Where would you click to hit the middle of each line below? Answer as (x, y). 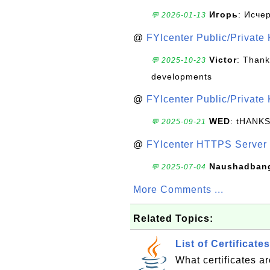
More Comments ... (178, 190)
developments (182, 77)
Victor (223, 60)
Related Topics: (173, 218)
